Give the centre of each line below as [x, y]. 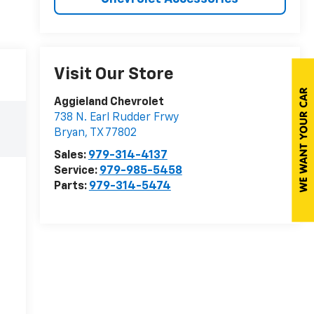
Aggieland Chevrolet [109, 103]
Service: [76, 171]
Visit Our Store [114, 75]
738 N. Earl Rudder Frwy [116, 118]
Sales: [71, 156]
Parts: [71, 187]
